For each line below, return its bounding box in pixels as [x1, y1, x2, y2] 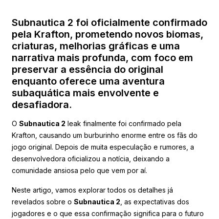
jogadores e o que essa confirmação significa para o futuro [12, 209, 204, 218]
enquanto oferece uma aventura [12, 75, 165, 87]
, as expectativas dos [120, 197, 189, 206]
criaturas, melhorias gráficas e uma [12, 40, 180, 52]
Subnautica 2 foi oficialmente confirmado [12, 16, 207, 28]
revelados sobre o [12, 197, 74, 206]
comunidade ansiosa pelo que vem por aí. [12, 166, 147, 175]
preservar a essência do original [12, 63, 163, 75]
